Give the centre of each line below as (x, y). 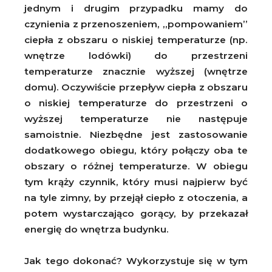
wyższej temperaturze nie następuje (136, 118)
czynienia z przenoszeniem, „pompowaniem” (136, 24)
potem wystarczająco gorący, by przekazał (136, 213)
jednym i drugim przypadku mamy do (136, 8)
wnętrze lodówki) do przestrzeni (136, 55)
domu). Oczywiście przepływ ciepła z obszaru (136, 87)
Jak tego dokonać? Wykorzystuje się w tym (136, 260)
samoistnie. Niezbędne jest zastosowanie (136, 134)
